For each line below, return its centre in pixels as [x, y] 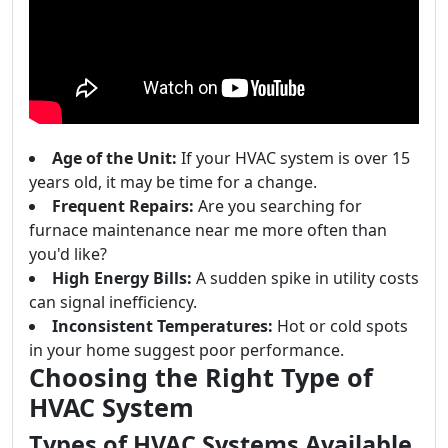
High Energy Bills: [122, 278]
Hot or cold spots [340, 326]
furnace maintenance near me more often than [208, 230]
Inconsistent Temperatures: [162, 326]
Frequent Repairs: [123, 206]
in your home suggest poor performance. [186, 350]
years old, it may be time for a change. [173, 182]
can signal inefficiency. [113, 302]
